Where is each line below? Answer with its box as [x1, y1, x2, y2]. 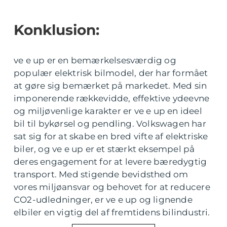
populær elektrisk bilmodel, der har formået [14, 68, 208, 79]
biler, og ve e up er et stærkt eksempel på [14, 144, 195, 155]
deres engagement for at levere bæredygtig [14, 157, 207, 167]
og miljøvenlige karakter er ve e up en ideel [14, 106, 202, 117]
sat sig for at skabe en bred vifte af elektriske [14, 131, 208, 142]
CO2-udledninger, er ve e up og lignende [14, 195, 193, 205]
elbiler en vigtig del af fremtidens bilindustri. [14, 207, 210, 218]
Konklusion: [14, 21, 99, 39]
